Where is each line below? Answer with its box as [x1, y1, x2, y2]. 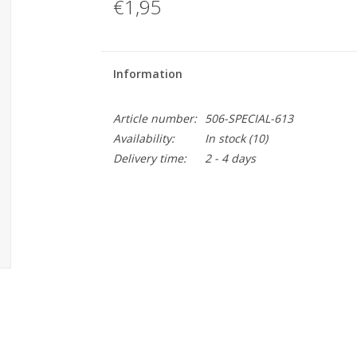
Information [112, 66, 182, 81]
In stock [204, 131, 245, 146]
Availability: [112, 131, 175, 146]
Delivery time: [112, 151, 186, 166]
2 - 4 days [204, 151, 256, 166]
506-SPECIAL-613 [204, 111, 293, 126]
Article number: [112, 111, 197, 126]
